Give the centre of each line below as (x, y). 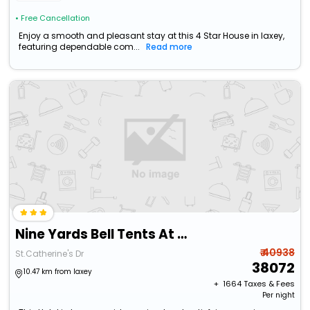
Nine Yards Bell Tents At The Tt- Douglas (182, 235)
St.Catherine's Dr (50, 254)
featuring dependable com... (80, 47)
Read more (170, 47)
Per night (278, 295)
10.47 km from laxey (58, 272)
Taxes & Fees (269, 284)
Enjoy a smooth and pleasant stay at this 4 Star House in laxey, (152, 36)
